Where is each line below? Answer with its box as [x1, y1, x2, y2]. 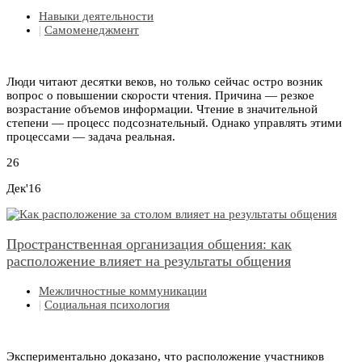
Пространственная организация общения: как [6, 236, 292, 253]
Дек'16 [6, 182, 41, 196]
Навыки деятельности [39, 10, 154, 23]
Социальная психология [44, 298, 170, 312]
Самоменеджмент [44, 23, 139, 37]
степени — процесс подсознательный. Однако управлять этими [6, 116, 342, 130]
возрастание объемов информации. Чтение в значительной [6, 103, 318, 116]
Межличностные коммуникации [39, 284, 207, 298]
